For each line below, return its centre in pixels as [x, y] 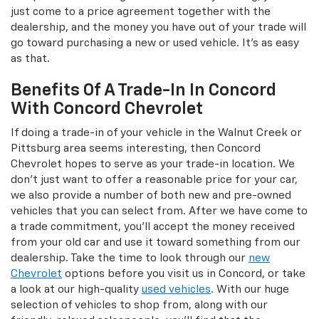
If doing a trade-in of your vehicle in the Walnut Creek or [156, 133]
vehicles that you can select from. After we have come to [159, 211]
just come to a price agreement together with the [141, 12]
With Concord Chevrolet [107, 109]
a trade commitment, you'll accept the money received [153, 227]
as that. [30, 59]
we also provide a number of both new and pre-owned [151, 196]
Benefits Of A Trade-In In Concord [143, 91]
